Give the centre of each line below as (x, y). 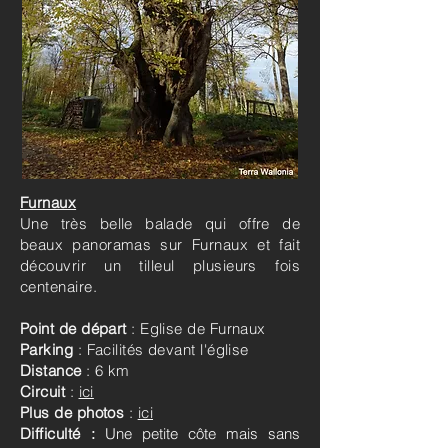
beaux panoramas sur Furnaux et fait (160, 244)
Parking (49, 349)
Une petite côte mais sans (203, 433)
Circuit (45, 391)
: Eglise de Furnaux (196, 328)
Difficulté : (58, 433)
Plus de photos (74, 412)
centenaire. (58, 286)
